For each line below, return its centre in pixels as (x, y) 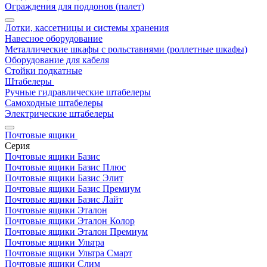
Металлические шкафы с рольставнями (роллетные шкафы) (126, 49)
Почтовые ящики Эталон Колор (70, 221)
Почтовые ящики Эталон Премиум (76, 232)
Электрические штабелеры (59, 114)
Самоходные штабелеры (54, 103)
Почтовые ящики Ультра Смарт (69, 253)
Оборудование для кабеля (57, 60)
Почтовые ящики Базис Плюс (65, 167)
